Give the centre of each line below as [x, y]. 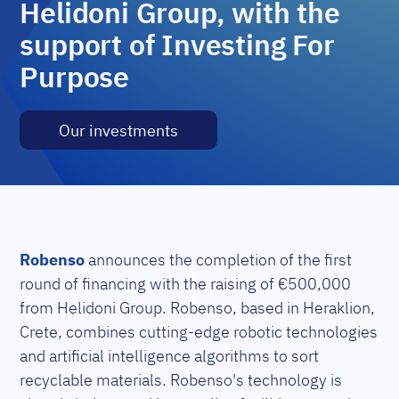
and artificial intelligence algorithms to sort [170, 356]
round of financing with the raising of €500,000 [186, 284]
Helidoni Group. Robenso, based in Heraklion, [216, 308]
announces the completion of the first [220, 260]
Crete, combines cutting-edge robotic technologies [199, 332]
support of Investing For [177, 45]
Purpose [75, 77]
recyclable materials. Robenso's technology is [181, 380]
